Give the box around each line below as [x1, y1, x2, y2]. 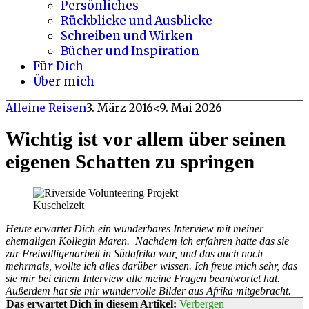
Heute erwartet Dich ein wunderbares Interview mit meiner [6, 222, 263, 235]
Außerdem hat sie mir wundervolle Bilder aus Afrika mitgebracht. [6, 284, 294, 297]
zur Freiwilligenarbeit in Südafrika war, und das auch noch [6, 247, 263, 259]
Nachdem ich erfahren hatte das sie [135, 235, 289, 247]
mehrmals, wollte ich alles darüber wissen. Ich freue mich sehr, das [6, 259, 297, 272]
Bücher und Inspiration [61, 43, 199, 59]
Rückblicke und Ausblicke [61, 13, 212, 28]
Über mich [33, 74, 94, 89]
